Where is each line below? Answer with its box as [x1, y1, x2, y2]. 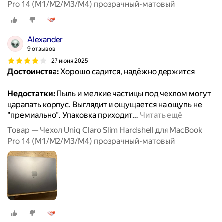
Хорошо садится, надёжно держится [59, 67, 195, 77]
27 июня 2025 [51, 57, 88, 64]
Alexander [27, 35, 63, 45]
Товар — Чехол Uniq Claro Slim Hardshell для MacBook [7, 125, 202, 135]
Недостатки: [7, 89, 55, 99]
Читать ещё [140, 111, 182, 120]
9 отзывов [27, 45, 55, 53]
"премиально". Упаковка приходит [7, 111, 132, 120]
